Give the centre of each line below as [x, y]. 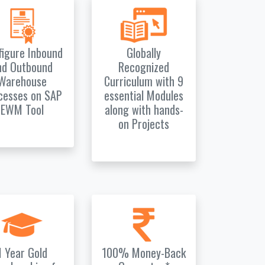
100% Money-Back [144, 253]
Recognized [144, 67]
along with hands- [144, 109]
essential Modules [144, 95]
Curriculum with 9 [144, 81]
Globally [144, 53]
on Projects [144, 124]
